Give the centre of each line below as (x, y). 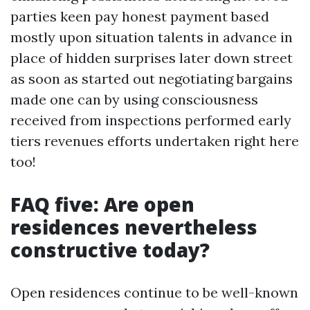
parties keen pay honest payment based (140, 16)
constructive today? (110, 250)
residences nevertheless (134, 227)
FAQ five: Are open (102, 204)
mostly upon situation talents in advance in (152, 37)
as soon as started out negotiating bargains (152, 79)
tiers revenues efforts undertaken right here (155, 141)
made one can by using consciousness (134, 99)
